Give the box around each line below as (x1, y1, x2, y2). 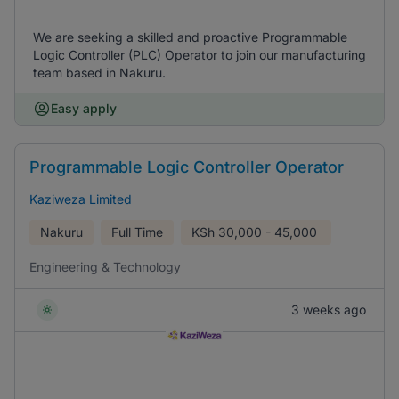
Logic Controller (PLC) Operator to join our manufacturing (33, 47, 366, 62)
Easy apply (51, 101, 117, 116)
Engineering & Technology (29, 259, 181, 274)
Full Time (111, 224, 163, 240)
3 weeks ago (291, 302, 366, 317)
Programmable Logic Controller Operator (29, 158, 344, 176)
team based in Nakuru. (33, 65, 166, 80)
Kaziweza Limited (29, 191, 132, 207)
